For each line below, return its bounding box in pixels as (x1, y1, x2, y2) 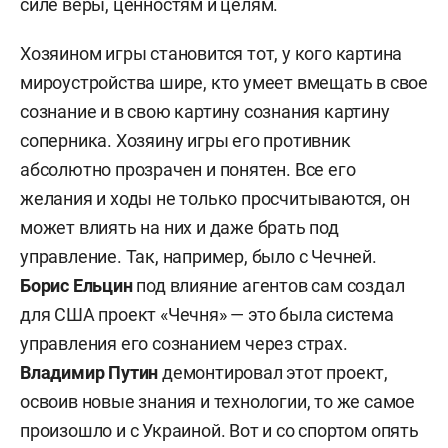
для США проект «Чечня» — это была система (20, 304, 394, 325)
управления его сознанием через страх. (20, 333, 348, 354)
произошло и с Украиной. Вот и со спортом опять (20, 420, 419, 441)
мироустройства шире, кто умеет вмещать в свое (20, 72, 428, 93)
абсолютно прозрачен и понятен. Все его (20, 159, 356, 180)
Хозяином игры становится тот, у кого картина (20, 43, 403, 64)
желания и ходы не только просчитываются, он (20, 188, 410, 209)
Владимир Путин (20, 362, 159, 383)
